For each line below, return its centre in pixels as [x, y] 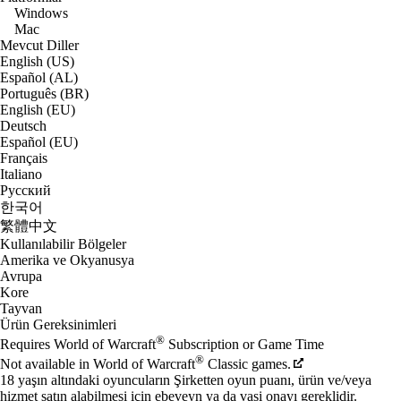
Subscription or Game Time [244, 344]
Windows [41, 13]
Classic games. [247, 364]
